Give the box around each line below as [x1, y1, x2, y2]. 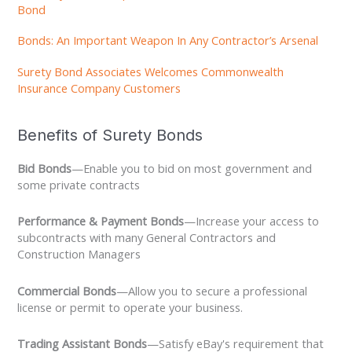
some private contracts [17, 176, 141, 192]
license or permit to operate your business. [17, 299, 244, 315]
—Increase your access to [184, 213, 320, 229]
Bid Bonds [17, 159, 72, 176]
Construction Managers [17, 246, 141, 262]
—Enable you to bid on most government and [71, 159, 313, 176]
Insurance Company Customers [17, 79, 181, 96]
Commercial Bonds [17, 282, 117, 299]
